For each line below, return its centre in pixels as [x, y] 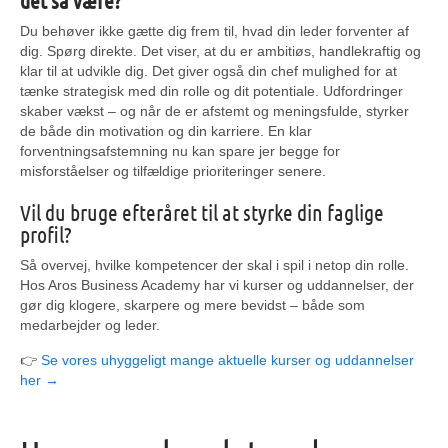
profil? [46, 234]
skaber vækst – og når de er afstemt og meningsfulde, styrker [214, 111]
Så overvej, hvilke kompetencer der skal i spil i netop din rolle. [214, 265]
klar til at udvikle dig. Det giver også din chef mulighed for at [208, 71]
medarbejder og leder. [90, 325]
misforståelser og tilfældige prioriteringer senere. [173, 171]
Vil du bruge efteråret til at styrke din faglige [202, 212]
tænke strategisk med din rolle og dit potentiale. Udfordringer [211, 91]
